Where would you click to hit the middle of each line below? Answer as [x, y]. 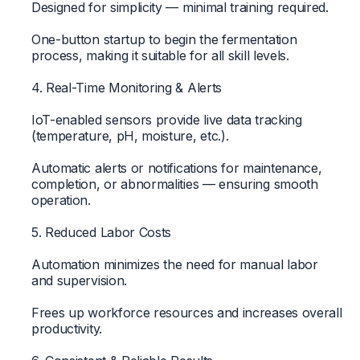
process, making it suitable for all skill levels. [160, 55]
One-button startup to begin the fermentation [164, 39]
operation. [61, 200]
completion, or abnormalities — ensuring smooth [174, 184]
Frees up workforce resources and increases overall [186, 312]
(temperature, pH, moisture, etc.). [130, 135]
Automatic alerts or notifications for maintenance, [176, 168]
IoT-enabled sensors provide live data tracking [166, 119]
